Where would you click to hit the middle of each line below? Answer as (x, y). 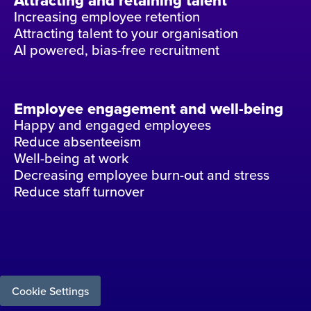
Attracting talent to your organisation (126, 33)
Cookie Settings (50, 291)
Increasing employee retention (107, 17)
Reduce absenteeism (77, 142)
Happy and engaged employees (112, 125)
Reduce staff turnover (79, 192)
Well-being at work (71, 158)
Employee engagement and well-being (149, 109)
